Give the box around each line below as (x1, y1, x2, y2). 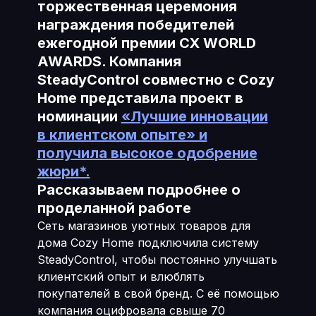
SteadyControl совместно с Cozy (37, 71, 274, 88)
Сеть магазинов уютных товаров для (37, 219, 250, 233)
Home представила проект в (37, 90, 243, 107)
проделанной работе (37, 200, 191, 217)
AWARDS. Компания (37, 53, 181, 70)
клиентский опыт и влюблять (37, 269, 205, 284)
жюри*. (37, 163, 90, 180)
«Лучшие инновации (121, 108, 268, 125)
